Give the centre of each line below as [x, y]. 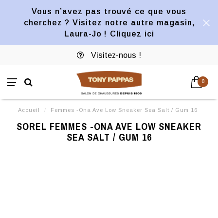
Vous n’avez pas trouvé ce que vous [109, 11]
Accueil [29, 110]
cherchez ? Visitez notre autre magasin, [109, 22]
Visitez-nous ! [115, 55]
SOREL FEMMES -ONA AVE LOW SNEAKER [109, 126]
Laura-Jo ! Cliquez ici [109, 34]
